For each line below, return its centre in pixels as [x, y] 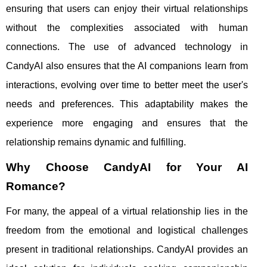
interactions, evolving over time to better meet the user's [127, 85]
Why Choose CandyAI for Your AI [127, 167]
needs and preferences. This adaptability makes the [127, 104]
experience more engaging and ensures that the [127, 123]
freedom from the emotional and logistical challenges [127, 230]
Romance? [36, 186]
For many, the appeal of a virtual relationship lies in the [127, 211]
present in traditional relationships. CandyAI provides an [127, 249]
